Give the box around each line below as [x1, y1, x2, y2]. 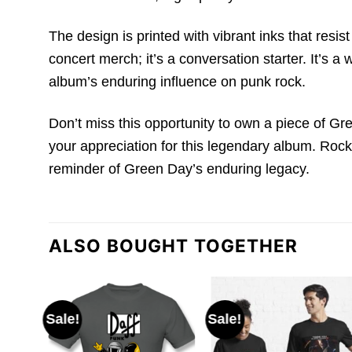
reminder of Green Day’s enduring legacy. [49, 160, 310, 177]
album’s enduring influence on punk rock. [49, 74, 306, 90]
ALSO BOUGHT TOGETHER [49, 235, 299, 257]
